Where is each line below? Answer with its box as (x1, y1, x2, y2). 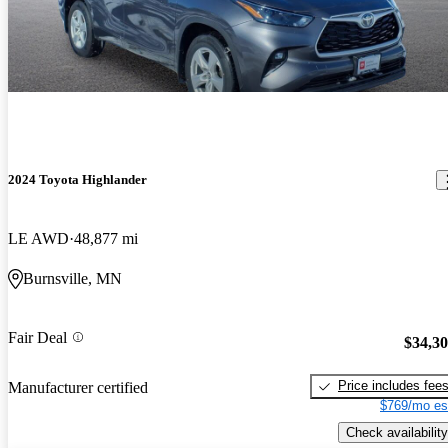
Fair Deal (8, 328, 67, 346)
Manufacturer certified (8, 378, 148, 396)
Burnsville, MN (23, 270, 122, 288)
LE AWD (8, 230, 69, 248)
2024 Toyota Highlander (8, 172, 147, 188)
